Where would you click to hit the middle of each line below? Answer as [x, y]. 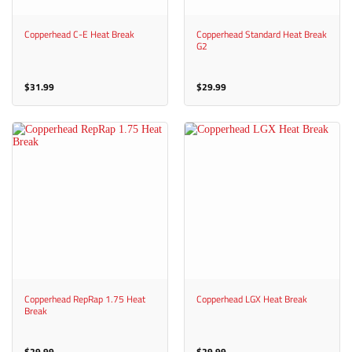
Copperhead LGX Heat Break [251, 299]
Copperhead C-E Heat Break [79, 35]
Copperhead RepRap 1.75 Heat [84, 299]
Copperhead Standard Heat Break [261, 35]
